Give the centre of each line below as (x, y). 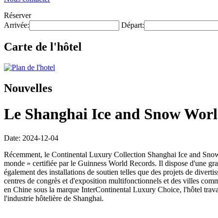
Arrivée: (17, 25)
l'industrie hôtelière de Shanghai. (54, 198)
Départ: (133, 25)
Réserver (18, 15)
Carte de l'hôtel (43, 46)
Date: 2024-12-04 (31, 138)
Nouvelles (28, 88)
